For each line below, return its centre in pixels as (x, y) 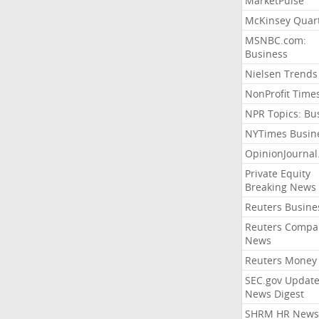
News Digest (274, 294)
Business (266, 54)
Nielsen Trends (281, 74)
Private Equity (277, 173)
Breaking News (280, 187)
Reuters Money (281, 260)
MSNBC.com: (275, 40)
